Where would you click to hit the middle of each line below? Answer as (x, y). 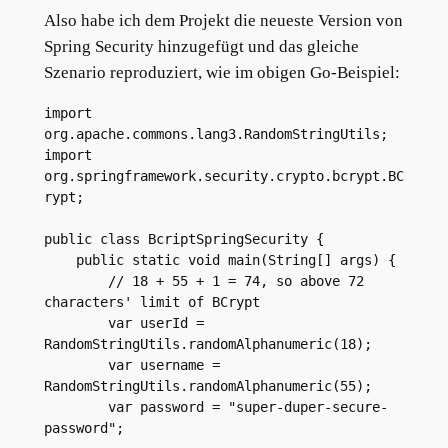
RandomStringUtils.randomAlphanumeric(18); (207, 344)
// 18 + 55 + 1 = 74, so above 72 (75, 281)
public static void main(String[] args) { (235, 260)
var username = (75, 365)
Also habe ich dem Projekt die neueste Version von (223, 21)
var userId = (75, 323)
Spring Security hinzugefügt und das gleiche (201, 47)
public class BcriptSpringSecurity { (183, 239)
